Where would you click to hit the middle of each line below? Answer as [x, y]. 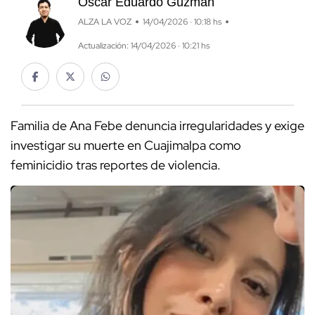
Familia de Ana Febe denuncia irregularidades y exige [157, 126]
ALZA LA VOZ [104, 22]
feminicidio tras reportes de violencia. [116, 165]
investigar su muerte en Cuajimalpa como [126, 146]
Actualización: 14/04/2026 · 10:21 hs [143, 46]
